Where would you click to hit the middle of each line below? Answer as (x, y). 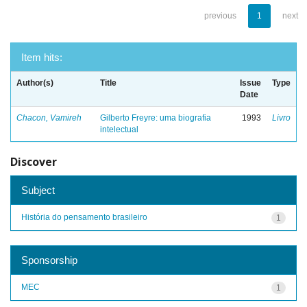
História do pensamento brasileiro (84, 217)
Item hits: (42, 57)
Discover (34, 162)
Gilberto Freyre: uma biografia (156, 118)
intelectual (119, 130)
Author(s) (35, 83)
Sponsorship (49, 260)
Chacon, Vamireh (49, 118)
